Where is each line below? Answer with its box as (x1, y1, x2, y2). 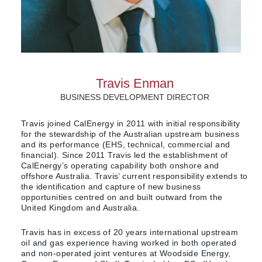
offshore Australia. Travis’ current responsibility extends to (21, 171, 248, 181)
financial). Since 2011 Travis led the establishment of (21, 150, 228, 160)
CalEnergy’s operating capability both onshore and (21, 161, 219, 171)
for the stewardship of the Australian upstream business (21, 129, 239, 139)
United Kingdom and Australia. (21, 203, 140, 213)
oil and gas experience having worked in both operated (21, 238, 237, 248)
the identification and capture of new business (21, 182, 201, 192)
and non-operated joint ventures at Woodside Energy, (21, 249, 231, 258)
